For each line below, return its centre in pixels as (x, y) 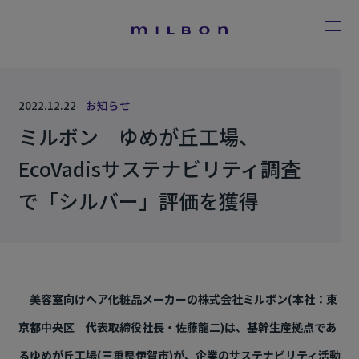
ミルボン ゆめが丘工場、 (138, 136)
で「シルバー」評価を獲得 (138, 200)
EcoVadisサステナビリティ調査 (159, 168)
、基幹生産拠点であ (286, 327)
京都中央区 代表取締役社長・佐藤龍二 (119, 327)
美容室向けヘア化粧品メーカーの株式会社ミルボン (153, 299)
